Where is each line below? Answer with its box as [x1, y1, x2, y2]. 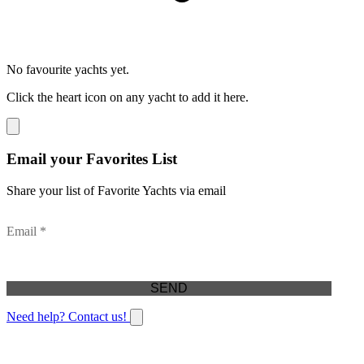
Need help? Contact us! [6, 309, 130, 323]
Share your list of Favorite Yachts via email [6, 183, 226, 197]
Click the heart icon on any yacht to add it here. [6, 90, 249, 105]
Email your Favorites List [6, 150, 177, 168]
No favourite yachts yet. [6, 63, 129, 77]
